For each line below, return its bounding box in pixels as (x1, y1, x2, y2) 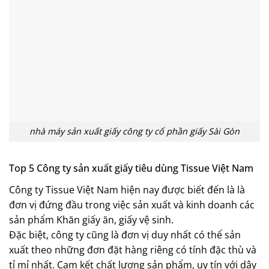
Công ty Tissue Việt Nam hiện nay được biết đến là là (9, 183, 245, 197)
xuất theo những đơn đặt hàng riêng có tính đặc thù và (9, 243, 256, 257)
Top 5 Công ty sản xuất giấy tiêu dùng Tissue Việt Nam (9, 162, 253, 175)
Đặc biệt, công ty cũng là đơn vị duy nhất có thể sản (9, 228, 241, 242)
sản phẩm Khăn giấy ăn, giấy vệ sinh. (9, 213, 174, 227)
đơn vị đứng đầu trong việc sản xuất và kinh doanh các (9, 198, 255, 212)
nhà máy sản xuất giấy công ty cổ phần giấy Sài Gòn (29, 125, 240, 138)
